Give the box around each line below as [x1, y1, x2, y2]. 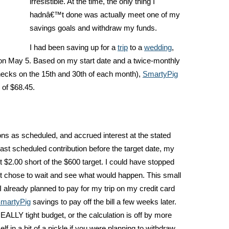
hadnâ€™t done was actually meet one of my [30, 11, 180, 19]
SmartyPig [143, 70, 178, 78]
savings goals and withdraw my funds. [30, 24, 157, 32]
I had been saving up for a [30, 43, 118, 52]
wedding [144, 43, 172, 52]
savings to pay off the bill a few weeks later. [31, 198, 176, 206]
